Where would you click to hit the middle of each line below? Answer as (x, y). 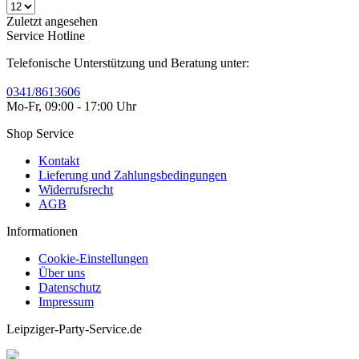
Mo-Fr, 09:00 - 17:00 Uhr (71, 106)
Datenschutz (70, 287)
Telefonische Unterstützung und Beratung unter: (128, 63)
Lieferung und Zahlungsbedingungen (133, 175)
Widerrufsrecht (76, 190)
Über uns (62, 273)
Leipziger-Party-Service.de (74, 329)
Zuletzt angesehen (52, 21)
